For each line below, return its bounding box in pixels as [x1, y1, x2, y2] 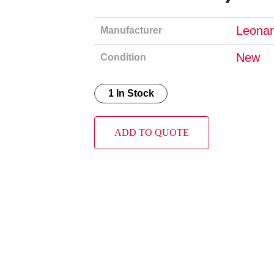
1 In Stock [108, 87, 154, 98]
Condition [100, 51, 147, 62]
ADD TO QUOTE [114, 127, 190, 138]
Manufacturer [100, 24, 163, 35]
